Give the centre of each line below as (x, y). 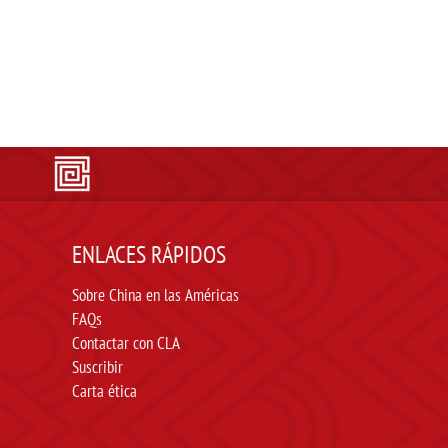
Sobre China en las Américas (155, 295)
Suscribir (97, 367)
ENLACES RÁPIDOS (149, 254)
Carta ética (104, 391)
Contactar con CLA (126, 343)
